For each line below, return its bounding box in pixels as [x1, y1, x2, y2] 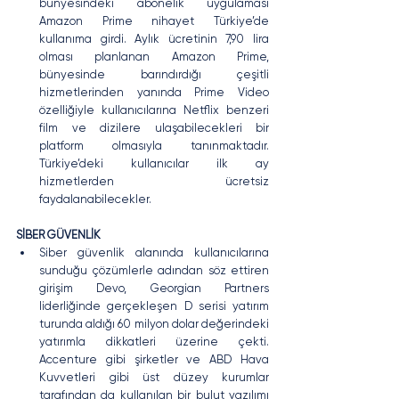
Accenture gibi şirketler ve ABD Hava [39, 352, 269, 366]
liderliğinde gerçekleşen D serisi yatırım [39, 298, 269, 313]
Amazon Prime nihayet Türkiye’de [39, 13, 269, 28]
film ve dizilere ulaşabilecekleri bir [39, 120, 269, 134]
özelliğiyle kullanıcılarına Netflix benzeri [39, 102, 269, 117]
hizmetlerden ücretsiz [39, 174, 269, 188]
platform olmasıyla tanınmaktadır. [39, 138, 269, 152]
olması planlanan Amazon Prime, [39, 49, 269, 63]
